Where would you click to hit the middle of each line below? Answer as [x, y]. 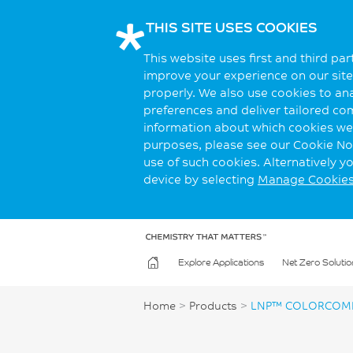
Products [213, 306]
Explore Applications [221, 262]
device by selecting [201, 180]
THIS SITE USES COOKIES [231, 27]
